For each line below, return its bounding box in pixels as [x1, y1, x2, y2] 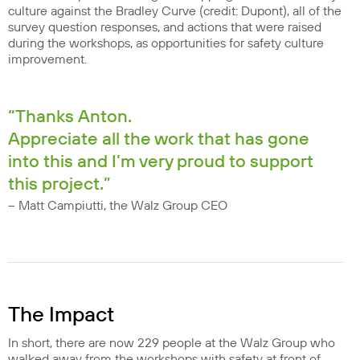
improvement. [8, 51, 87, 67]
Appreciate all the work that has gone [8, 129, 309, 150]
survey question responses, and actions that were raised [8, 19, 321, 35]
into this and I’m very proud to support [8, 151, 313, 173]
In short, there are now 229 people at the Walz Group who [8, 335, 335, 351]
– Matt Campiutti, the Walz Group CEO [8, 198, 227, 214]
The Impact [8, 302, 114, 329]
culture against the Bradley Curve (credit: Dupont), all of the [8, 3, 342, 19]
